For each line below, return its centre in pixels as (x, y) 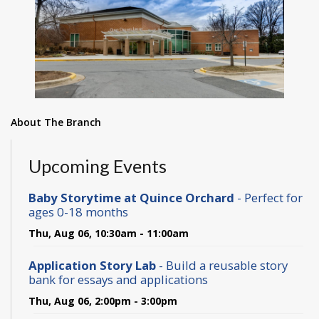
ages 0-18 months (78, 211)
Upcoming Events (98, 166)
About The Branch (56, 122)
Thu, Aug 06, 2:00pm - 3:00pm (103, 300)
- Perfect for (268, 197)
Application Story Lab (92, 265)
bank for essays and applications (118, 279)
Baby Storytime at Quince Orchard (131, 197)
